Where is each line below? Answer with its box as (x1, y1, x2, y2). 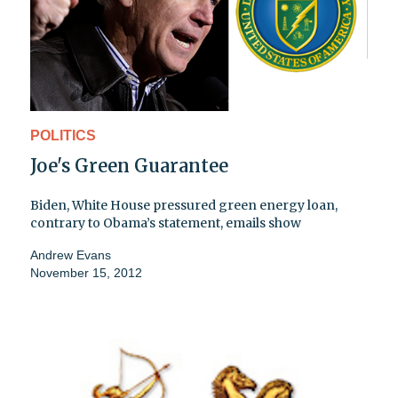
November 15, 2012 (30, 266, 142, 281)
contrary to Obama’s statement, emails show (30, 215, 301, 232)
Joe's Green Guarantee (30, 155, 228, 178)
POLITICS (30, 128, 96, 144)
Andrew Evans (30, 248, 111, 263)
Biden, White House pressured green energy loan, (30, 197, 338, 214)
